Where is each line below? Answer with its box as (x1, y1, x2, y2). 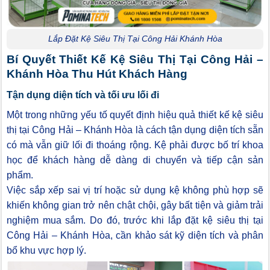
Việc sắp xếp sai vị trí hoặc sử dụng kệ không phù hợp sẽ (7, 184, 263, 195)
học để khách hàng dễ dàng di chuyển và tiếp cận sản (7, 154, 263, 165)
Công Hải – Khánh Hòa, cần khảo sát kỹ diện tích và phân (7, 230, 263, 240)
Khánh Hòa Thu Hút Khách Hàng (7, 67, 187, 81)
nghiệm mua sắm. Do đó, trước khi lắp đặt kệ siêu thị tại (7, 215, 263, 225)
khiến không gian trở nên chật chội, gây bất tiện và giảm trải (7, 199, 263, 210)
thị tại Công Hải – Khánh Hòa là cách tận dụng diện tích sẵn (7, 124, 263, 135)
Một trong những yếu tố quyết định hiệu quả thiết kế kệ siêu (7, 109, 263, 120)
